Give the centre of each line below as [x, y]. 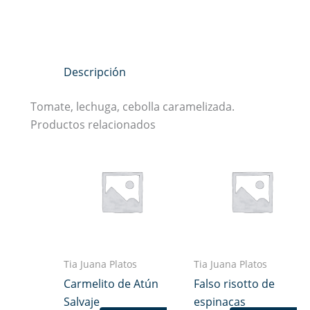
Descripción [95, 72]
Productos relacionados [93, 124]
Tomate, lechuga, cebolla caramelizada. [133, 106]
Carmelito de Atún [111, 283]
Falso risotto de [234, 283]
